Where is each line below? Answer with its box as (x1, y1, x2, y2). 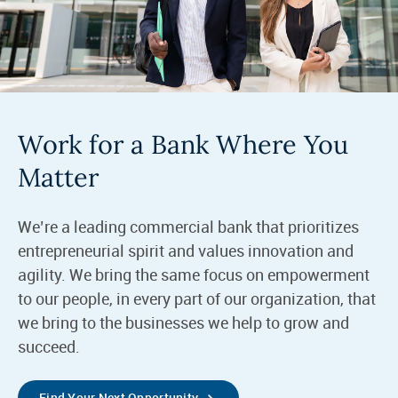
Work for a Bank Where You (17, 127, 348, 161)
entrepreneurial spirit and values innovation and (17, 239, 354, 261)
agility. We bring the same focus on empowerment (17, 263, 370, 285)
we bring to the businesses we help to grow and (17, 311, 349, 333)
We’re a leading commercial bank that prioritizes (17, 215, 359, 237)
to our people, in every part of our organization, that (17, 287, 376, 309)
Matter (17, 160, 106, 194)
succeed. (17, 335, 84, 357)
